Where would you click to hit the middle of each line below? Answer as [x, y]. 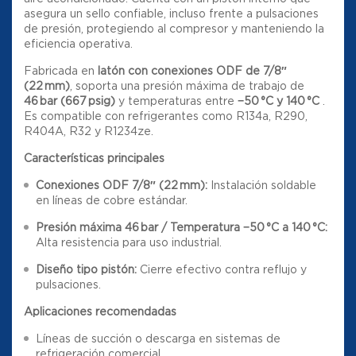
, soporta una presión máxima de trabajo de [187, 86]
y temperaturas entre [176, 101]
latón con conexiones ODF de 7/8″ [192, 71]
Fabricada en [61, 71]
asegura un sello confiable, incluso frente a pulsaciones [171, 14]
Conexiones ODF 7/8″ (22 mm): [122, 185]
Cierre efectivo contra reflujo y [222, 269]
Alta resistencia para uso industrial [128, 242]
